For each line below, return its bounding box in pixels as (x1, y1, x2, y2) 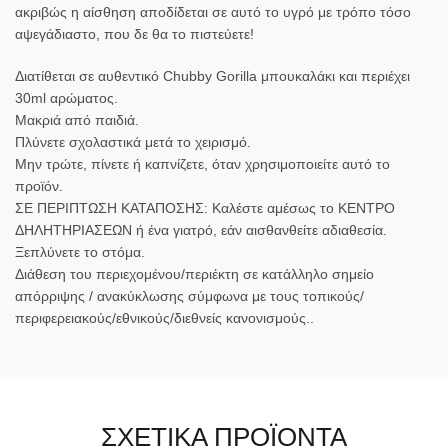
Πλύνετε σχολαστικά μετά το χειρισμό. (15, 134, 251, 151)
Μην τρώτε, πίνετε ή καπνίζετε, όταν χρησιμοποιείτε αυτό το (15, 156, 390, 173)
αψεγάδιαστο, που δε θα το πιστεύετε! (15, 26, 254, 43)
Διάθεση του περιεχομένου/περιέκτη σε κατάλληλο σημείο (15, 266, 374, 283)
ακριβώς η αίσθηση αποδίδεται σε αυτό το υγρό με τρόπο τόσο (15, 4, 411, 21)
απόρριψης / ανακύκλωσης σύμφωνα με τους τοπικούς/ (15, 288, 364, 305)
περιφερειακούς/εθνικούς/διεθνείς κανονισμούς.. (15, 310, 314, 327)
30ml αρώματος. (15, 90, 118, 107)
